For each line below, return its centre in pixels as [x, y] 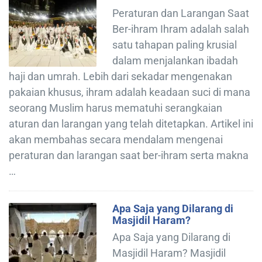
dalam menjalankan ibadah [175, 60]
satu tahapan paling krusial [175, 44]
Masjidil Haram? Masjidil [169, 253]
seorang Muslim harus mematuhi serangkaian [116, 108]
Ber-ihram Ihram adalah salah [181, 29]
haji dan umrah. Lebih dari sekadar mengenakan [120, 76]
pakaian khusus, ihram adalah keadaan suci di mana [130, 92]
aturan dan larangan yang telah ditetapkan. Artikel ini [131, 123]
